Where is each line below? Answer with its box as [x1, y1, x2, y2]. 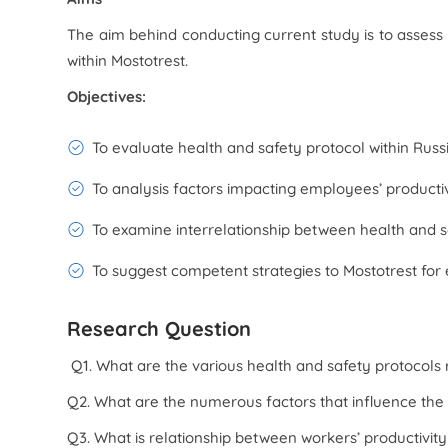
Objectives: [67, 87, 147, 106]
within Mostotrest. [67, 51, 189, 70]
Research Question [67, 316, 252, 341]
